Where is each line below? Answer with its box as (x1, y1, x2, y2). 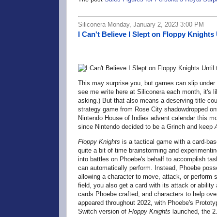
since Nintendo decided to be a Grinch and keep (78, 123, 215, 131)
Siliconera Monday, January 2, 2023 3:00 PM (78, 21, 204, 29)
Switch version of (78, 208, 128, 216)
